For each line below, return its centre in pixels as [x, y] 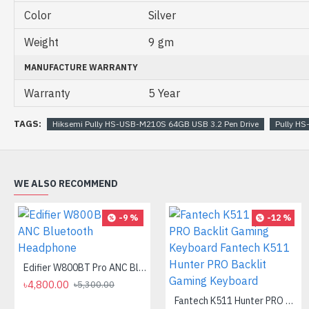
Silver [162, 16]
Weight [41, 42]
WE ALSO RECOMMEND [66, 184]
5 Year [164, 93]
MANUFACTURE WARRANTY [81, 68]
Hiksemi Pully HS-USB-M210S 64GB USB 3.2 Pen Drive [156, 123]
